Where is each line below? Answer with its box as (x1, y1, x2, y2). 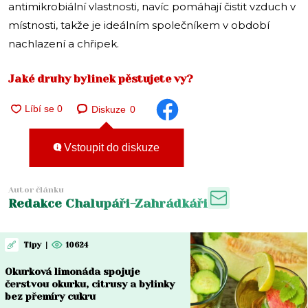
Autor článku (8, 185, 64, 195)
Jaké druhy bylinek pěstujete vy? (8, 72, 193, 86)
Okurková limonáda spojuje (4, 266, 140, 278)
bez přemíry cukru (4, 291, 96, 302)
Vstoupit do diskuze (61, 141, 159, 153)
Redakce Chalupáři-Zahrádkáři (8, 197, 208, 211)
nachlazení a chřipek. (8, 37, 119, 51)
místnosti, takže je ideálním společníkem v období (8, 19, 269, 32)
